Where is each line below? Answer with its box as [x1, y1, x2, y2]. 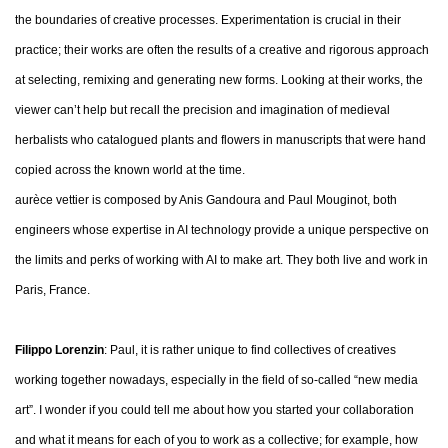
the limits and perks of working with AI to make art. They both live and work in [15, 253, 428, 267]
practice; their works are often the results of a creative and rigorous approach [15, 43, 429, 57]
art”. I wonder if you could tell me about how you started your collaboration [15, 403, 414, 417]
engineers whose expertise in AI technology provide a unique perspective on [15, 223, 429, 237]
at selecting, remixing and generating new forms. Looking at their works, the [15, 73, 423, 87]
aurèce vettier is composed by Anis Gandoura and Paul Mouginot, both [15, 193, 397, 207]
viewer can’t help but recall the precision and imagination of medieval [15, 103, 390, 117]
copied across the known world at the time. [15, 163, 245, 177]
